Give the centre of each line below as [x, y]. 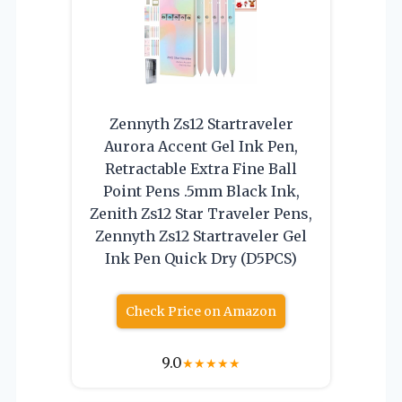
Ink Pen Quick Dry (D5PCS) [201, 258]
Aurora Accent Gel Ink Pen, [201, 146]
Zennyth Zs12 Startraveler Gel [201, 236]
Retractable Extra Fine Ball [201, 168]
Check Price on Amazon [201, 311]
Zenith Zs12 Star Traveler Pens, [201, 213]
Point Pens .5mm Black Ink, [201, 191]
